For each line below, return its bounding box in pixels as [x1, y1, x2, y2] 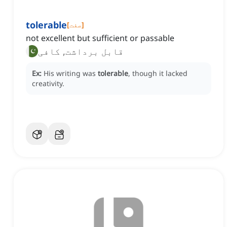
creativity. [32, 79, 64, 89]
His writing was [44, 68, 98, 79]
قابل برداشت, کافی [38, 45, 124, 58]
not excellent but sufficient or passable [26, 32, 174, 44]
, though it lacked [128, 68, 187, 79]
